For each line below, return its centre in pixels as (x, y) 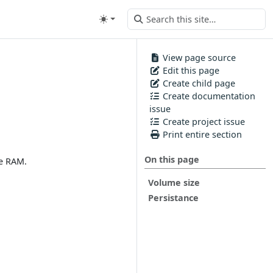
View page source (198, 58)
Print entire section (201, 134)
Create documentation (208, 96)
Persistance (173, 198)
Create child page (198, 83)
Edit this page (190, 70)
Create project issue (203, 122)
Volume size (174, 183)
